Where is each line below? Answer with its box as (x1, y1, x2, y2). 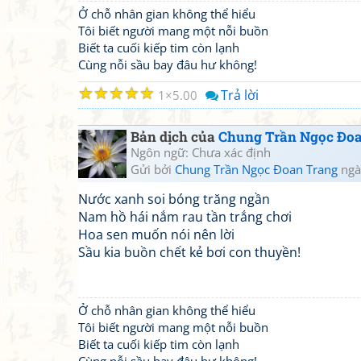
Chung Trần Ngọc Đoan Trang (175, 161, 338, 177)
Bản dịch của (131, 127, 218, 146)
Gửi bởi (131, 161, 175, 177)
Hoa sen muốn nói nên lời (78, 226, 234, 243)
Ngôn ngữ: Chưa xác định (131, 144, 271, 160)
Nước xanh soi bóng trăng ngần (78, 190, 270, 208)
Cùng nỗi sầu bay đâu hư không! (78, 56, 257, 73)
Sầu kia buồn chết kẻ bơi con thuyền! (78, 243, 301, 261)
